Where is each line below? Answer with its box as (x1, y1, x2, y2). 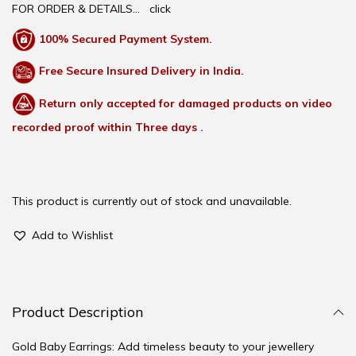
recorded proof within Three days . (12, 120, 203, 135)
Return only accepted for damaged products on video (39, 95, 332, 110)
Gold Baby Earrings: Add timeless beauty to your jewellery (12, 339, 314, 354)
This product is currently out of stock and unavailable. (12, 194, 292, 209)
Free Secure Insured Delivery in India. (39, 64, 244, 79)
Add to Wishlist (32, 228, 113, 243)
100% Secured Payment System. (39, 31, 212, 46)
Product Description (12, 303, 143, 322)
